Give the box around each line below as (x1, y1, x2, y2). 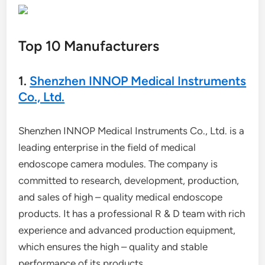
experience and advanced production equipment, (18, 224, 236, 236)
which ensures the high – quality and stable (18, 241, 208, 253)
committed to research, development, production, (18, 174, 240, 186)
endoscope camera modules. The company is (18, 158, 218, 170)
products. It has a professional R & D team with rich (18, 208, 245, 219)
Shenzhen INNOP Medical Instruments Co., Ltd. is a (18, 125, 245, 137)
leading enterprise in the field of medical (18, 141, 196, 153)
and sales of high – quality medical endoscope (18, 191, 223, 203)
